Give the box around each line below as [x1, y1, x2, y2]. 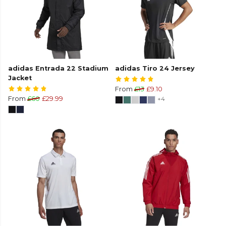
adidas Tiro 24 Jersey [115, 65, 195, 73]
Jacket [8, 74, 32, 82]
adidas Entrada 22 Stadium [8, 65, 108, 73]
